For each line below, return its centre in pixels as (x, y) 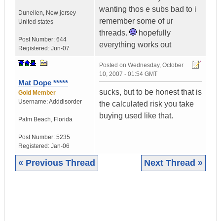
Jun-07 (60, 49)
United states (36, 22)
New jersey (61, 13)
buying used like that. (136, 116)
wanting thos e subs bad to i (148, 9)
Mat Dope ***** (43, 83)
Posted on (113, 65)
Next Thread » (173, 163)
